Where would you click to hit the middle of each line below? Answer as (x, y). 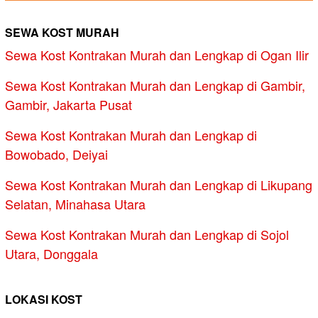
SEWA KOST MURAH (62, 33)
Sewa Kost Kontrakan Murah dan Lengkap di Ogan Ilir (157, 55)
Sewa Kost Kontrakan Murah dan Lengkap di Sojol (147, 235)
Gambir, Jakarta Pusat (68, 105)
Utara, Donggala (51, 254)
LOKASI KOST (44, 300)
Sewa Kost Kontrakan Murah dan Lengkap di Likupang (159, 185)
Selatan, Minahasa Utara (75, 204)
